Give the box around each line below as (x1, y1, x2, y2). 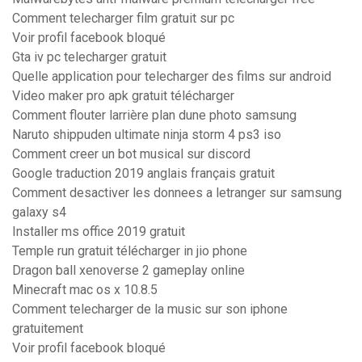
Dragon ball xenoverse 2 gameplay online (12, 263, 245, 279)
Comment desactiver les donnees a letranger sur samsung (12, 185, 342, 201)
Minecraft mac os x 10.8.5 (12, 282, 158, 298)
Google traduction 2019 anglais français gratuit (12, 166, 275, 182)
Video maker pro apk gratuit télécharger (12, 88, 234, 104)
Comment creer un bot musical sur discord (12, 146, 250, 162)
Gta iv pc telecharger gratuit (12, 49, 166, 65)
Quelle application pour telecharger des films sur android (12, 69, 331, 85)
